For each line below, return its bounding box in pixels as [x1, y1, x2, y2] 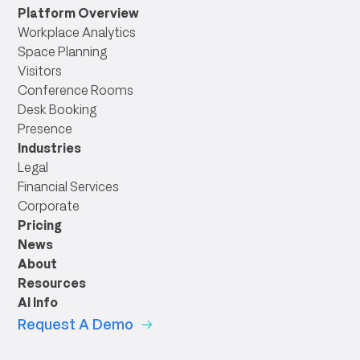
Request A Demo [18, 315, 134, 333]
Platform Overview [18, 5, 140, 21]
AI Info [18, 294, 59, 310]
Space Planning [18, 43, 108, 59]
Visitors [18, 63, 63, 79]
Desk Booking [18, 101, 97, 117]
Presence [18, 121, 73, 137]
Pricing [18, 217, 63, 233]
